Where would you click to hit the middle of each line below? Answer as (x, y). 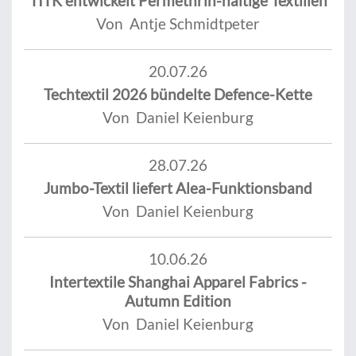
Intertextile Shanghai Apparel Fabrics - (178, 281)
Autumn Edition (178, 300)
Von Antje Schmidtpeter (178, 23)
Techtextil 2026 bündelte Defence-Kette (178, 94)
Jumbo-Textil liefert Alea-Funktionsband (178, 188)
